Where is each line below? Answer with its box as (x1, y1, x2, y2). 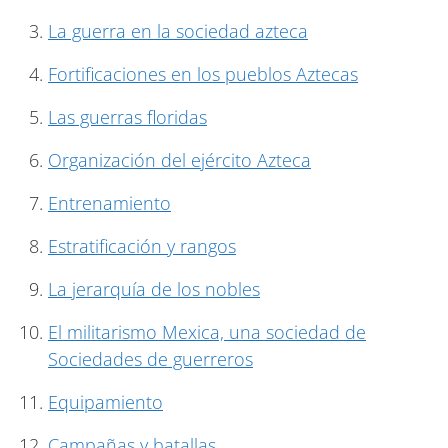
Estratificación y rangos (48, 233, 236, 258)
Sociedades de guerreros (48, 346, 253, 371)
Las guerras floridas (48, 104, 207, 129)
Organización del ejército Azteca (48, 147, 311, 172)
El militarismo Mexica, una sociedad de (48, 319, 366, 344)
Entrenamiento (48, 190, 171, 215)
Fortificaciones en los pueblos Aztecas (48, 61, 358, 86)
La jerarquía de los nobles (48, 276, 260, 301)
